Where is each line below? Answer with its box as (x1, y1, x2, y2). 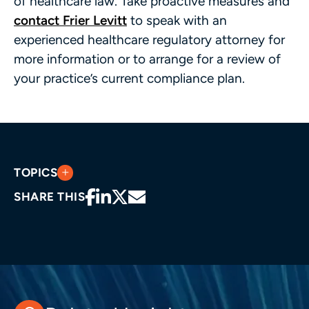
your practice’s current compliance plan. (14, 70, 245, 86)
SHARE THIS (14, 189, 86, 203)
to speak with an (127, 12, 227, 28)
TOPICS (14, 165, 58, 179)
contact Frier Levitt (14, 12, 127, 28)
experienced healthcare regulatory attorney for (14, 31, 285, 48)
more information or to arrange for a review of (14, 50, 281, 67)
